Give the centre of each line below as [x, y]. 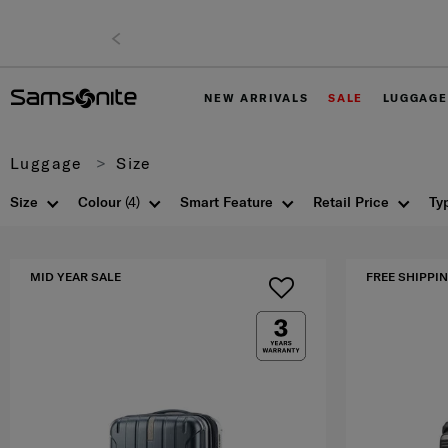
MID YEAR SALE [75, 277]
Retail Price [351, 202]
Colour [101, 202]
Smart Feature [226, 202]
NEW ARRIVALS [256, 98]
